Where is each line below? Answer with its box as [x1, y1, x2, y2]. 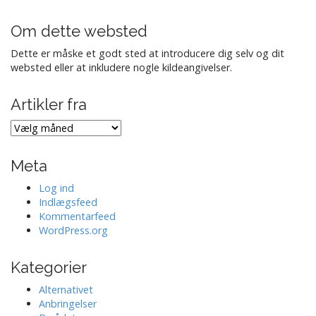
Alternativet [39, 283, 93, 297]
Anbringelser [39, 297, 97, 311]
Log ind [39, 181, 74, 195]
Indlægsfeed [39, 195, 97, 209]
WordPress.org [39, 224, 108, 238]
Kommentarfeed [39, 209, 116, 224]
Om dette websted [11, 22, 147, 41]
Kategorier [11, 258, 87, 277]
